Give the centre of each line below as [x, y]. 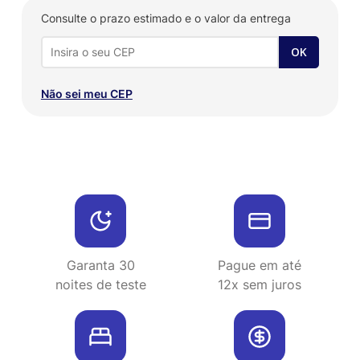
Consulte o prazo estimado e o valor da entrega [166, 18]
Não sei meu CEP [86, 93]
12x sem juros [259, 284]
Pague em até [259, 265]
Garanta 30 [100, 265]
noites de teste [100, 284]
